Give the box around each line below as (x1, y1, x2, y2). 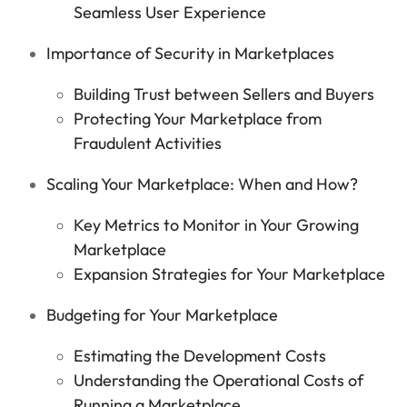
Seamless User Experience (74, 2, 267, 24)
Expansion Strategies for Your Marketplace (74, 263, 386, 285)
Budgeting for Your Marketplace (45, 304, 278, 326)
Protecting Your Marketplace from (74, 108, 323, 130)
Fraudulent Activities (74, 133, 223, 154)
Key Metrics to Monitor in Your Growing (74, 214, 360, 236)
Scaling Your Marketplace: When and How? (45, 174, 358, 195)
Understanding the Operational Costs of (74, 370, 364, 392)
